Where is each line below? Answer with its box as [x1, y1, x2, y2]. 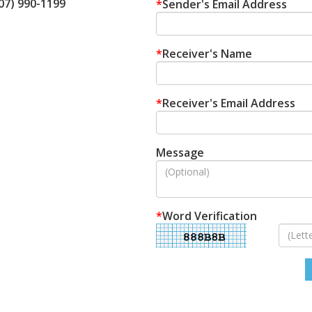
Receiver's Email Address [162, 95, 295, 111]
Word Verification [162, 208, 257, 224]
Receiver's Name [162, 45, 252, 61]
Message [156, 144, 204, 160]
